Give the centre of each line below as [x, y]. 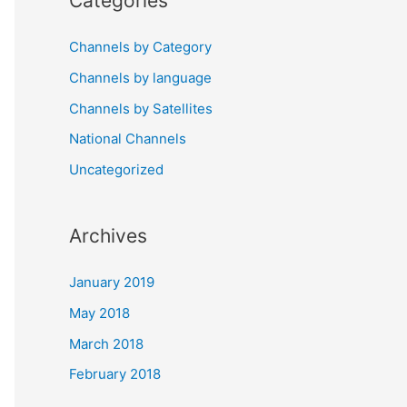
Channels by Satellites [141, 108]
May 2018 [99, 313]
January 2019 [112, 282]
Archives [108, 236]
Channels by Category [140, 47]
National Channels [128, 139]
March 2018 [106, 343]
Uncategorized [116, 169]
